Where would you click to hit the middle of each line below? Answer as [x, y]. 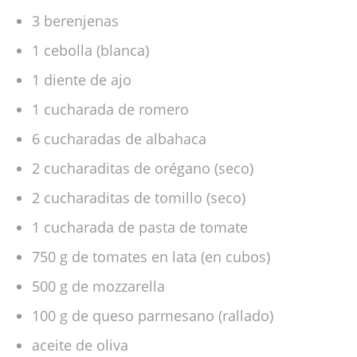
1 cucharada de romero [112, 110]
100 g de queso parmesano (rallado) [155, 316]
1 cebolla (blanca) [92, 51]
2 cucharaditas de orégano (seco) [145, 169]
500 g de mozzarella [100, 286]
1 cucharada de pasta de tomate [142, 228]
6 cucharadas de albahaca [121, 139]
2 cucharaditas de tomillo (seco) [141, 198]
